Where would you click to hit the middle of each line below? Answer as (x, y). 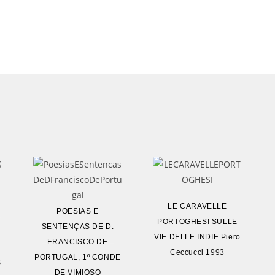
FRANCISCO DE (78, 242)
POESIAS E (78, 211)
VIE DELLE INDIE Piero (197, 237)
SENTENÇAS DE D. (78, 227)
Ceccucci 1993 (197, 252)
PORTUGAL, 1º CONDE (78, 257)
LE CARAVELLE (197, 206)
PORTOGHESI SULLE (197, 221)
